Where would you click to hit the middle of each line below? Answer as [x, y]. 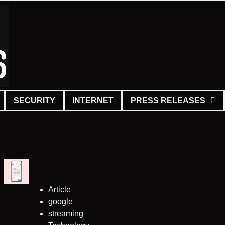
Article [60, 189]
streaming [66, 213]
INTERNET [93, 100]
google [61, 201]
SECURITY [34, 100]
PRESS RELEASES [168, 100]
